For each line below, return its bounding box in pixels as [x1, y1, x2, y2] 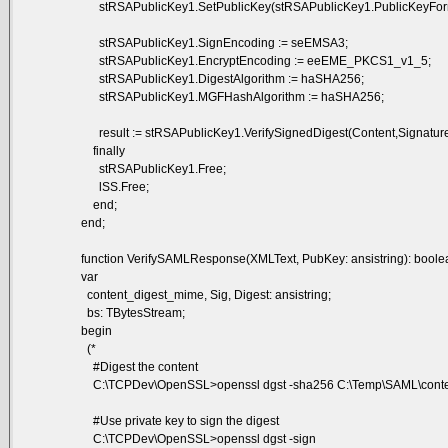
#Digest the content [81, 359, 199, 374]
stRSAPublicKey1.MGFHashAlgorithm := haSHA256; [81, 89, 385, 104]
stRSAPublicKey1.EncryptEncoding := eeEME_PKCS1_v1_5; [81, 53, 432, 68]
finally [81, 143, 126, 158]
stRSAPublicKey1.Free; [81, 161, 227, 176]
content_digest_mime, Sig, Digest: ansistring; [81, 287, 332, 302]
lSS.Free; [81, 179, 150, 194]
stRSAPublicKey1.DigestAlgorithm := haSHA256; [81, 71, 365, 86]
